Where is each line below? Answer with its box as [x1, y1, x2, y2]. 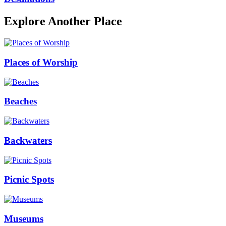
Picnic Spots [4, 174, 54, 185]
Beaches [4, 96, 37, 107]
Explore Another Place [4, 15, 122, 28]
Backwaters [4, 135, 52, 146]
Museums [4, 213, 43, 224]
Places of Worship [4, 56, 78, 68]
